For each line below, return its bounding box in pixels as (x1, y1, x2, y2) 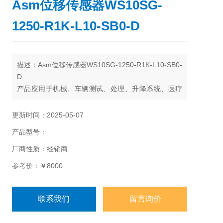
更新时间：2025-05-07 (12, 111, 84, 119)
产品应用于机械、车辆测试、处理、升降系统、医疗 (17, 85, 182, 93)
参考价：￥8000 (12, 162, 63, 170)
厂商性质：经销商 (12, 145, 68, 153)
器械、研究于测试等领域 (17, 97, 94, 105)
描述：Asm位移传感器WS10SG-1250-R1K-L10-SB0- (17, 61, 182, 69)
